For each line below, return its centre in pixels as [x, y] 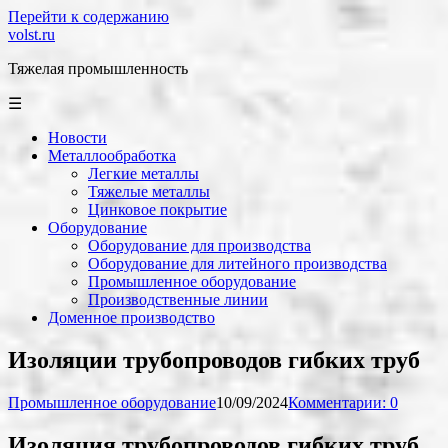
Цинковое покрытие [157, 209]
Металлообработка [112, 155]
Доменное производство [131, 317]
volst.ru [31, 34]
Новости [77, 137]
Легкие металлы [143, 173]
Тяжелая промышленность [98, 68]
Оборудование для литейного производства [237, 263]
